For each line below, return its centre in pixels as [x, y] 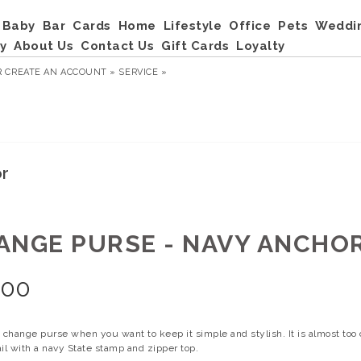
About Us [44, 46]
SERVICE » [143, 72]
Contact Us [117, 46]
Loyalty [261, 46]
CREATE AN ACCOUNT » [60, 72]
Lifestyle [192, 26]
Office [250, 26]
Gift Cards [195, 46]
